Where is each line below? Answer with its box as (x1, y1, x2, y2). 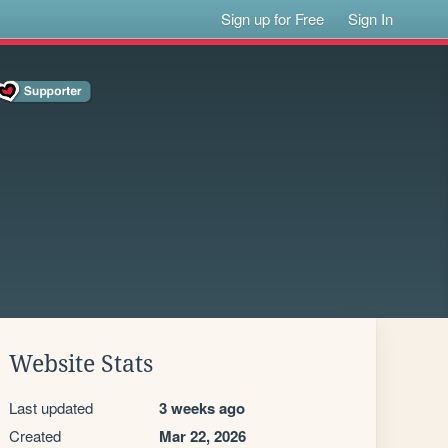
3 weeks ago (159, 397, 245, 419)
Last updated (9, 397, 93, 418)
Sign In (348, 8, 394, 29)
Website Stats (9, 351, 153, 377)
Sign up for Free (221, 8, 325, 29)
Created (9, 425, 61, 446)
